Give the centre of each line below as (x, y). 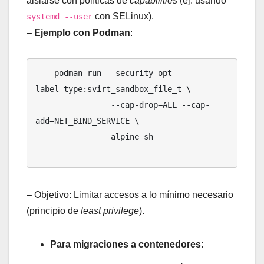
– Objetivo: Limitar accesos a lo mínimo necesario (130, 195)
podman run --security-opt (45, 73)
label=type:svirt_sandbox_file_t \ (113, 89)
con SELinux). (123, 16)
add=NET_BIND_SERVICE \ (87, 121)
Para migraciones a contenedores (126, 245)
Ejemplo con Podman (82, 33)
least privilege (110, 211)
